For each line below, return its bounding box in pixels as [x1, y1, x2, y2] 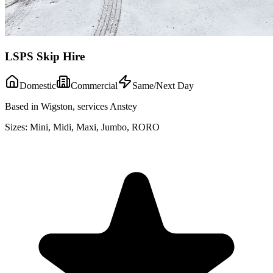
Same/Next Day [132, 80, 194, 91]
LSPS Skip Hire [5, 49, 85, 63]
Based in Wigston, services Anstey [5, 101, 137, 112]
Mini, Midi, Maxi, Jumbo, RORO [30, 122, 160, 133]
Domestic [19, 80, 56, 91]
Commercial [71, 80, 118, 91]
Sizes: [5, 122, 27, 133]
